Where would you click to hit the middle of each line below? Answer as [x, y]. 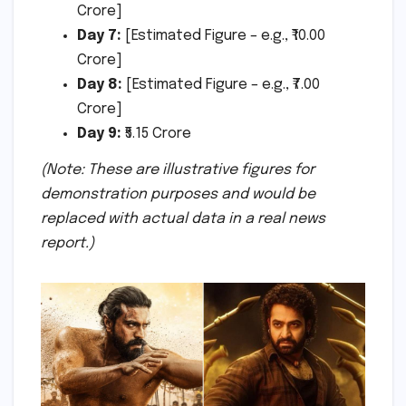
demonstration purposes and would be [178, 195]
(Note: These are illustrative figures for [178, 170]
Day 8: [100, 85]
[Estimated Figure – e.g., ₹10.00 [223, 36]
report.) [68, 244]
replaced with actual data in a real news [183, 219]
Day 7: [99, 36]
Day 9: [99, 134]
